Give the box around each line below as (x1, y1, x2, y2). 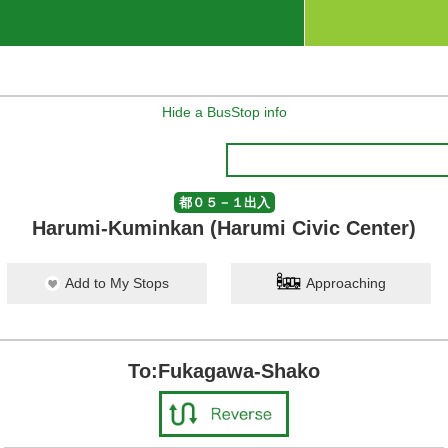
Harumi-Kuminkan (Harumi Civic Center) (32, 217, 416, 239)
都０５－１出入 (178, 195, 270, 210)
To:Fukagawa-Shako (128, 360, 320, 382)
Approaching (306, 275, 386, 291)
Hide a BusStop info (161, 104, 287, 120)
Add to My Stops (65, 275, 169, 291)
